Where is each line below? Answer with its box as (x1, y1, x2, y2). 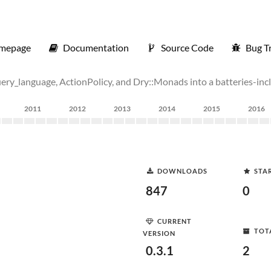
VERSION (143, 229, 175, 237)
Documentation (63, 42, 129, 53)
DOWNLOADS (157, 166, 207, 175)
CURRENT (157, 217, 192, 225)
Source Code (161, 42, 214, 53)
